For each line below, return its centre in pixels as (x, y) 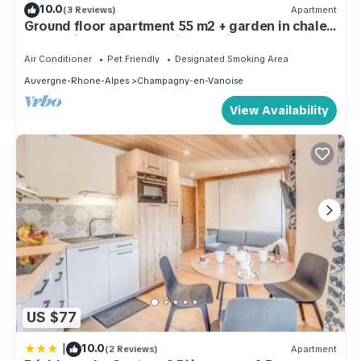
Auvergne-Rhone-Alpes (77, 80)
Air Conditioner (58, 58)
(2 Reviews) (131, 349)
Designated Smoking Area (232, 58)
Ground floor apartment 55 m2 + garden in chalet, (180, 26)
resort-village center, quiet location (137, 40)
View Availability (279, 110)
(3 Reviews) (89, 10)
